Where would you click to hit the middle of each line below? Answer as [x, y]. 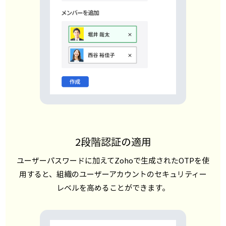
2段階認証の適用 [113, 141]
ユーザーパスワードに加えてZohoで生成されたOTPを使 [113, 160]
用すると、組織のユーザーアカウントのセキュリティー [113, 174]
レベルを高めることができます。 [113, 187]
